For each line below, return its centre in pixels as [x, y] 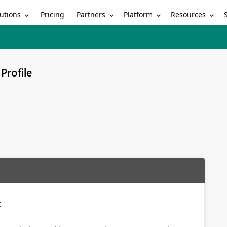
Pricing [53, 14]
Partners [91, 14]
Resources [188, 14]
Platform [138, 14]
